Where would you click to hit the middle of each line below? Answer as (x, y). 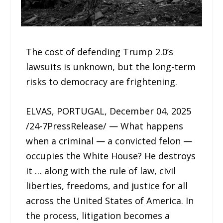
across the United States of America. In (110, 200)
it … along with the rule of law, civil (101, 170)
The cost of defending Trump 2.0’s (100, 52)
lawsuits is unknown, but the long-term (111, 67)
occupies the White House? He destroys (111, 156)
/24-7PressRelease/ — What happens (105, 126)
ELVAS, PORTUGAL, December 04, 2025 (109, 111)
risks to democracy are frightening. (102, 82)
